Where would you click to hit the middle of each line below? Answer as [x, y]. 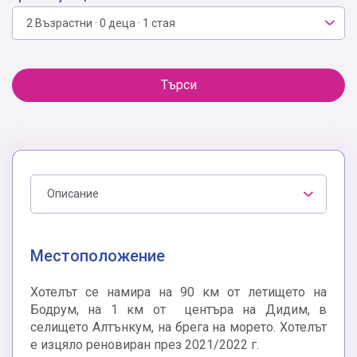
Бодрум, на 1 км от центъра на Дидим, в [178, 310]
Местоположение [98, 256]
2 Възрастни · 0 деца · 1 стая [101, 24]
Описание [73, 194]
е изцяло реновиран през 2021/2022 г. [145, 345]
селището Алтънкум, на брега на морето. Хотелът [178, 328]
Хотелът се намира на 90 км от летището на [178, 292]
